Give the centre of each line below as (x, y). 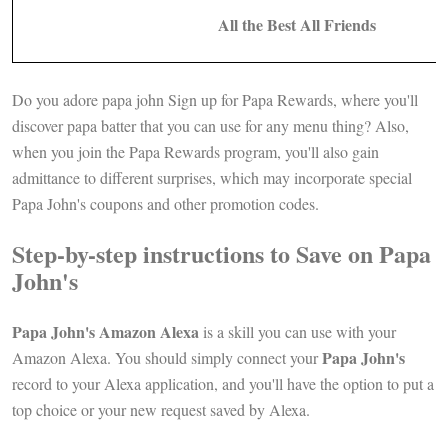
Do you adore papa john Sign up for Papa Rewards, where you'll (215, 100)
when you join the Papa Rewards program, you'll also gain (195, 152)
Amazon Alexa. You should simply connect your (167, 358)
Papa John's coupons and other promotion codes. (168, 204)
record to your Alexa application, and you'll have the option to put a (223, 384)
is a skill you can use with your (297, 332)
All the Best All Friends (296, 25)
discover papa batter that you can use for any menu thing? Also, (210, 126)
